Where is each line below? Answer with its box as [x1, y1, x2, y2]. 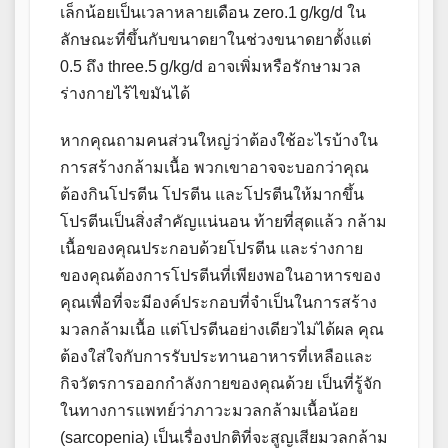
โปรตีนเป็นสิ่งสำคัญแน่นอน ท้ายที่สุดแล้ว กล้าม [60, 213, 387, 231]
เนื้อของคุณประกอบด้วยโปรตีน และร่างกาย [60, 240, 363, 258]
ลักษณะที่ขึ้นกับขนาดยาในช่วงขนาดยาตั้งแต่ [60, 31, 371, 49]
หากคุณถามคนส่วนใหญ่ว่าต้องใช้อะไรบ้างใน [60, 132, 378, 150]
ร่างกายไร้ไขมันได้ [60, 85, 190, 103]
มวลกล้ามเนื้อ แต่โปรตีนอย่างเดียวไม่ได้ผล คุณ [60, 321, 384, 339]
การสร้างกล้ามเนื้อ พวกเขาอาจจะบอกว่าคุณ [60, 159, 369, 177]
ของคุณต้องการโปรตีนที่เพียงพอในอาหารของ [60, 267, 381, 285]
